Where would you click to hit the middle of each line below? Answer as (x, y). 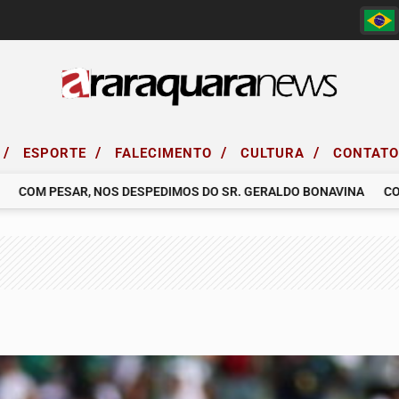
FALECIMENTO (166, 153)
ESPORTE (57, 153)
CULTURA (275, 153)
